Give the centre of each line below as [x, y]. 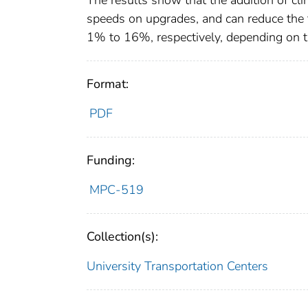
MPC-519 [116, 190]
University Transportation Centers [177, 266]
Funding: [111, 161]
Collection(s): [122, 237]
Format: [108, 84]
